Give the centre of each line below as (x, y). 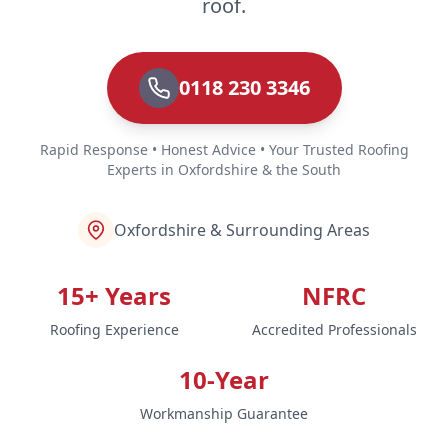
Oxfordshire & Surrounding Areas (242, 229)
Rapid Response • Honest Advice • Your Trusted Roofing (224, 149)
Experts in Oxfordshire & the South (224, 169)
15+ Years (114, 295)
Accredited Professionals (334, 329)
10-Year (224, 379)
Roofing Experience (114, 329)
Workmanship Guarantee (224, 413)
